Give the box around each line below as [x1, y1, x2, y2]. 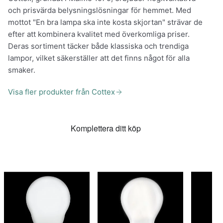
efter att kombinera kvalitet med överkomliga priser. [8, 29, 190, 39]
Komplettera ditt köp [71, 122, 141, 134]
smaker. [8, 65, 35, 75]
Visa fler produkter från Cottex [8, 87, 115, 97]
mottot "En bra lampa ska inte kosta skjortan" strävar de [8, 17, 203, 27]
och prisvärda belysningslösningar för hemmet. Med [8, 5, 191, 15]
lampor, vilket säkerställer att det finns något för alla [8, 53, 190, 63]
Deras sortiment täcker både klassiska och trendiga [8, 41, 189, 51]
